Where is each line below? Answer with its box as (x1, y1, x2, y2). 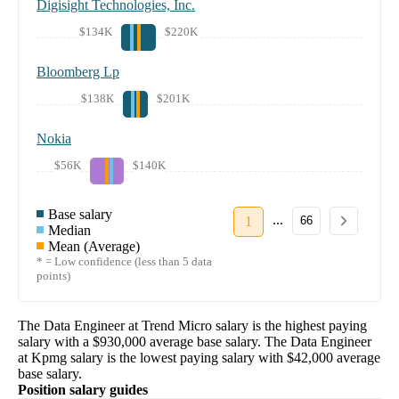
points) (37, 268, 70, 282)
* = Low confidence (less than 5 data (37, 254, 212, 268)
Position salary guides (18, 381, 148, 397)
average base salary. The (146, 333, 287, 349)
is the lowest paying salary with (107, 349, 287, 365)
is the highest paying (252, 317, 367, 333)
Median (48, 222, 91, 238)
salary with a (18, 333, 93, 349)
